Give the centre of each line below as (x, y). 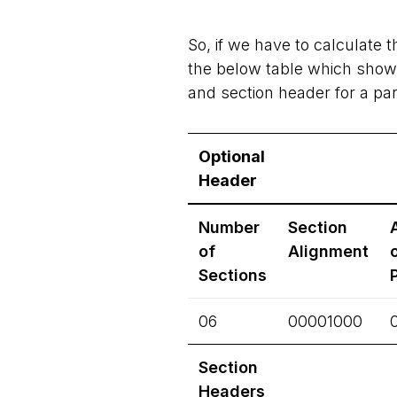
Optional (232, 156)
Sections (233, 275)
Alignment (328, 251)
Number (229, 227)
